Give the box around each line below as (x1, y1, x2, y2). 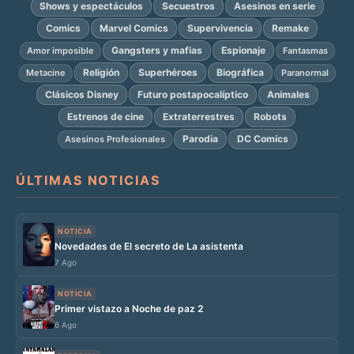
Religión (82, 66, 119, 79)
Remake (271, 22, 309, 35)
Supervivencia (186, 22, 253, 35)
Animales (266, 88, 310, 101)
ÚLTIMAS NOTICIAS (16, 172, 161, 189)
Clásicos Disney (44, 88, 119, 101)
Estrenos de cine (67, 111, 144, 123)
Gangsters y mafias (111, 44, 202, 57)
